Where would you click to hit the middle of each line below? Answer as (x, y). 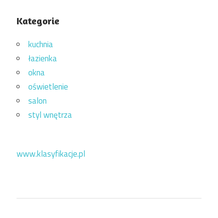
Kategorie (38, 20)
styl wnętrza (50, 115)
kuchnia (41, 44)
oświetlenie (48, 86)
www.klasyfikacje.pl (51, 154)
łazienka (43, 58)
